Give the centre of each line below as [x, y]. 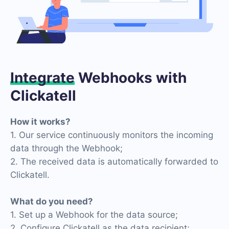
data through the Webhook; [66, 148]
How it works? [40, 121]
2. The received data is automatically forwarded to [114, 161]
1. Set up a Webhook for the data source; [94, 214]
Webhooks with [131, 77]
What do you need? [52, 201]
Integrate [42, 77]
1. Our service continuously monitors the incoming [112, 135]
